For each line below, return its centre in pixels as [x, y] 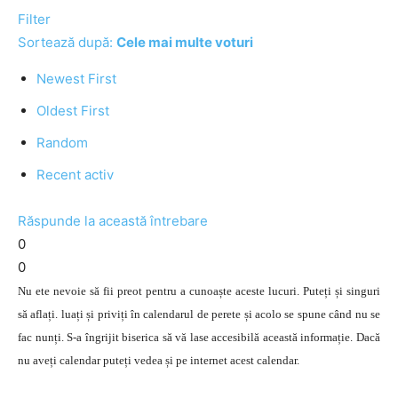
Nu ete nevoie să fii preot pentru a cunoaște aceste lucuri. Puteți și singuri [199, 291]
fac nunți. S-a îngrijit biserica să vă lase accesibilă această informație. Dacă [199, 337]
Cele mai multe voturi [185, 42]
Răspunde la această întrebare [113, 221]
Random [62, 143]
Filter [34, 19]
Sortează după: [67, 42]
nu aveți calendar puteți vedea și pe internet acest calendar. [159, 360]
